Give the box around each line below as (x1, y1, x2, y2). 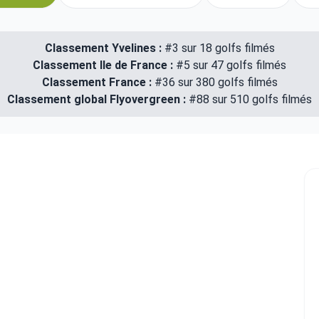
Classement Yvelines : (44, 41, 162, 55)
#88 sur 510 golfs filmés (189, 93, 312, 106)
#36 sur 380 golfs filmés (154, 75, 278, 89)
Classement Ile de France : (33, 58, 176, 72)
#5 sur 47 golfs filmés (176, 58, 286, 72)
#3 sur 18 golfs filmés (161, 41, 275, 55)
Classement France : (41, 75, 155, 89)
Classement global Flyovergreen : (7, 93, 189, 106)
